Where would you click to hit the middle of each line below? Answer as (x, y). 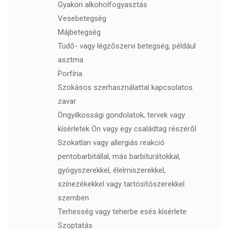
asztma (70, 60)
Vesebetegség (82, 19)
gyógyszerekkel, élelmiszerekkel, (111, 170)
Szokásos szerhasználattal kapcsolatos (125, 88)
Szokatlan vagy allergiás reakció (111, 143)
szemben (73, 198)
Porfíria (70, 74)
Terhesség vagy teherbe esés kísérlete (122, 212)
